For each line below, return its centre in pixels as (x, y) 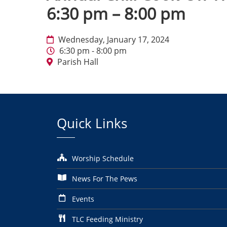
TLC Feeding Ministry (107, 219)
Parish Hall (77, 62)
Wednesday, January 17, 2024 (113, 40)
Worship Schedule (103, 158)
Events (83, 199)
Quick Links (92, 123)
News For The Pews (105, 178)
